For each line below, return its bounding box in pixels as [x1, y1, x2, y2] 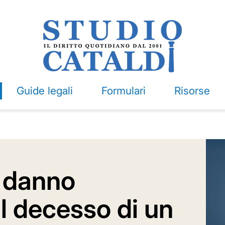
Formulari [101, 84, 146, 97]
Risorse [174, 84, 210, 97]
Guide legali [16, 84, 73, 97]
